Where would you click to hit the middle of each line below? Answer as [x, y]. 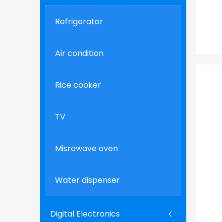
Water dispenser [87, 180]
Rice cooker [78, 85]
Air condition [79, 53]
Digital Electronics [85, 214]
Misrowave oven [86, 148]
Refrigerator [79, 21]
